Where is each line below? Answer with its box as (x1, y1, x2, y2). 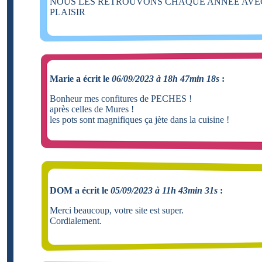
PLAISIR (50, 6, 85, 17)
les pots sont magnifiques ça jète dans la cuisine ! (50, 114, 229, 125)
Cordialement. (50, 215, 102, 226)
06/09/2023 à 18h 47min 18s (112, 73, 219, 84)
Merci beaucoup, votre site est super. (50, 205, 184, 215)
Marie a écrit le (50, 73, 112, 84)
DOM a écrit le (50, 185, 111, 195)
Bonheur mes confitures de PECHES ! (50, 93, 192, 104)
